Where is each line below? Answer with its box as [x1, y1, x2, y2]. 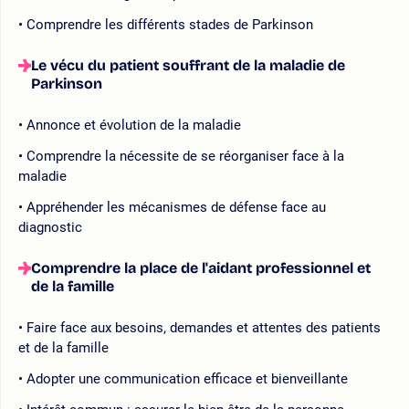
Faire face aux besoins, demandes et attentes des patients [26, 319, 381, 336]
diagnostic [18, 218, 82, 236]
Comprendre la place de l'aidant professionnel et [31, 258, 371, 277]
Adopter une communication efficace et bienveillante [26, 370, 348, 387]
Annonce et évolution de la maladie [26, 116, 241, 133]
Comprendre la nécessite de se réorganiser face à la [26, 147, 344, 164]
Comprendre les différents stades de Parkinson [26, 16, 313, 33]
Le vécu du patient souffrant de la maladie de [31, 56, 345, 74]
